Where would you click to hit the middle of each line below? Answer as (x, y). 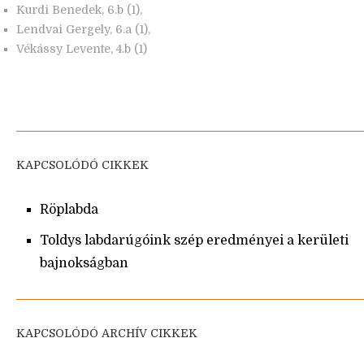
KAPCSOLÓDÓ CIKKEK (82, 165)
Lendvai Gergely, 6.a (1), (83, 30)
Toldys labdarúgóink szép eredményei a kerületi (194, 241)
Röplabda (69, 210)
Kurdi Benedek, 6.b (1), (79, 10)
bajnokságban (84, 264)
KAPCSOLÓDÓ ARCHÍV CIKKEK (107, 334)
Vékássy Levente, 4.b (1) (82, 49)
